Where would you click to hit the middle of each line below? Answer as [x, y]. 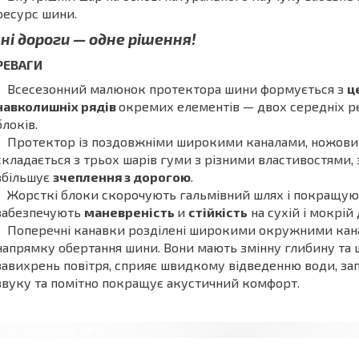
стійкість [218, 212]
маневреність [131, 212]
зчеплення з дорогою [122, 176]
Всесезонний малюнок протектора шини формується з [177, 88]
